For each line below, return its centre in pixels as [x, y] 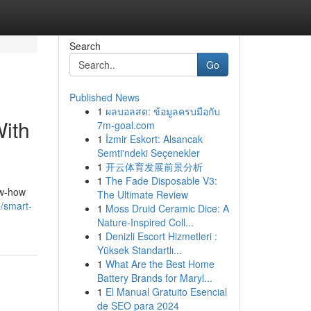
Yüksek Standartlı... [139, 250]
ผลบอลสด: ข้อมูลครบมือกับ [162, 111]
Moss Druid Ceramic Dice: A [167, 208]
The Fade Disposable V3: [161, 180]
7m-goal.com [126, 125]
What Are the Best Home [160, 264]
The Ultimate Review [142, 194]
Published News [104, 97]
